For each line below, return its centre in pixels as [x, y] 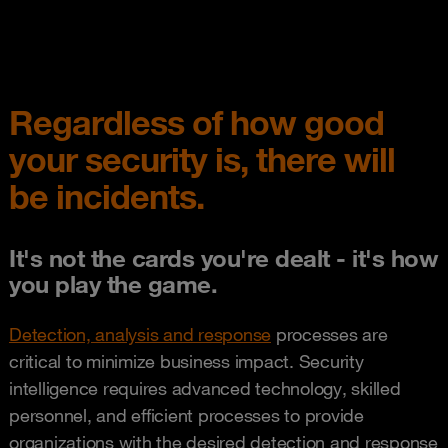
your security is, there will [202, 159]
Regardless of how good [196, 122]
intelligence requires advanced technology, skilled [205, 388]
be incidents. [106, 196]
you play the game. [113, 284]
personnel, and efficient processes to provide [186, 415]
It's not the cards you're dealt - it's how [223, 258]
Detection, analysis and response [140, 334]
